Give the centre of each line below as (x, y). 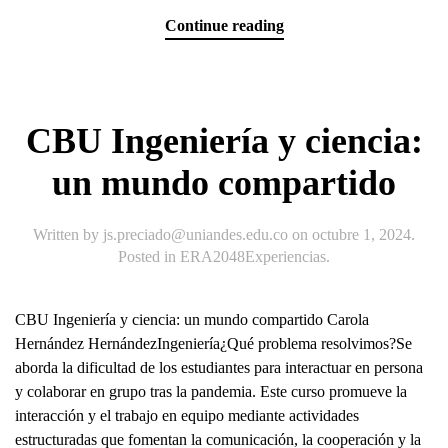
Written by (68, 234)
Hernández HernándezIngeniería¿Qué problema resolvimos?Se (213, 343)
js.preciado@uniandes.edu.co (195, 234)
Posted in (149, 256)
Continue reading (224, 25)
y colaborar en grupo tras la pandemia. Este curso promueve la (211, 391)
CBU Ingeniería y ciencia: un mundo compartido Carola (192, 319)
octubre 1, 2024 (361, 234)
